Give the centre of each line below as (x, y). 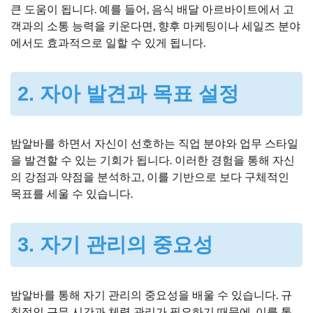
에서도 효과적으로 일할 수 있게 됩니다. (108, 43)
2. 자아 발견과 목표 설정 (128, 93)
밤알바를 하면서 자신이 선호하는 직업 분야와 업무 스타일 (154, 144)
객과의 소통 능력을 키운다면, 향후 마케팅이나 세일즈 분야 (155, 26)
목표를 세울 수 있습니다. (72, 194)
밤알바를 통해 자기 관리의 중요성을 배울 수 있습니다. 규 (151, 295)
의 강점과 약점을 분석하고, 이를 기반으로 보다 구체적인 (150, 177)
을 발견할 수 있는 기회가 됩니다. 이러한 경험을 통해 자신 (153, 161)
